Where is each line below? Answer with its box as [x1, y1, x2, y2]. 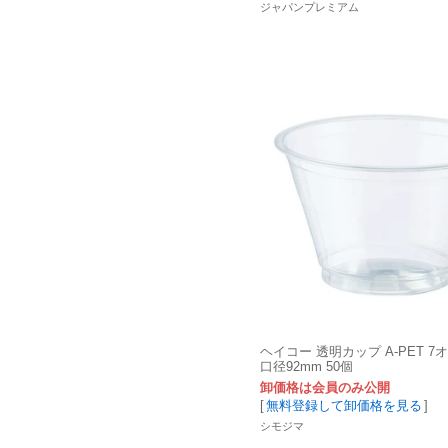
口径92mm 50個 [260, 358, 353, 374]
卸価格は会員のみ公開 [260, 380, 390, 396]
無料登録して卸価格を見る [266, 398, 422, 414]
